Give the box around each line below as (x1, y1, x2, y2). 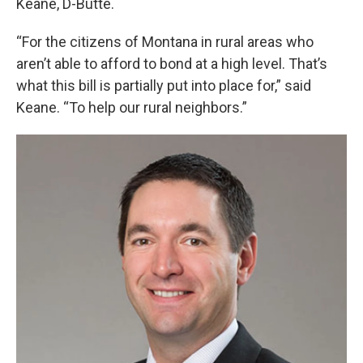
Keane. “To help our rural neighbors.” (16, 98, 247, 116)
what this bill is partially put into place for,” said (16, 76, 311, 94)
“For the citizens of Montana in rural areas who (16, 32, 314, 50)
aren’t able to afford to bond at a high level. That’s (16, 54, 327, 72)
